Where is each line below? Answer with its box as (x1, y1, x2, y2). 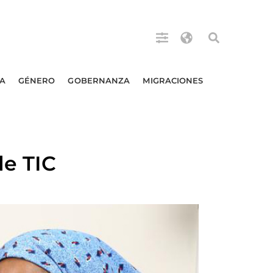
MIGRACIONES (143, 76, 204, 85)
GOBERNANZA (68, 76, 130, 85)
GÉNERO (18, 76, 55, 85)
